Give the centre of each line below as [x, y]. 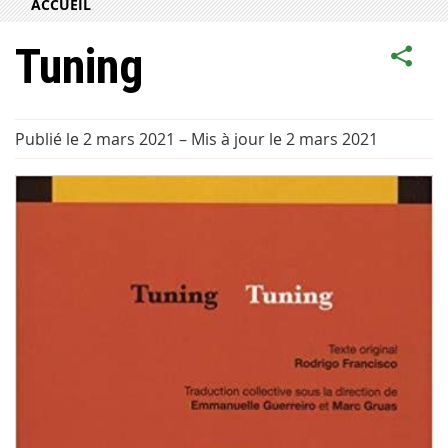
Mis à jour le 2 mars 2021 [284, 138]
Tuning [79, 66]
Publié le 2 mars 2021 [95, 138]
